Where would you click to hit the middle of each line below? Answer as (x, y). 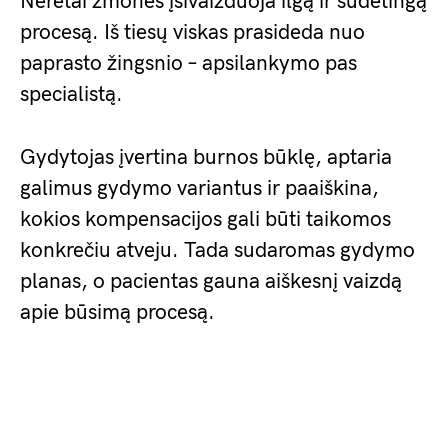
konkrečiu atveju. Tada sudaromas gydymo (217, 250)
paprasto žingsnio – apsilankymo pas (188, 63)
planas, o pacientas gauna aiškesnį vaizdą (211, 281)
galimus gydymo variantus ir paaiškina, (199, 188)
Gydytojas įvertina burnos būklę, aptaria (206, 157)
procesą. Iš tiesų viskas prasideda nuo (192, 32)
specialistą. (71, 94)
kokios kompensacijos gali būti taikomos (205, 219)
